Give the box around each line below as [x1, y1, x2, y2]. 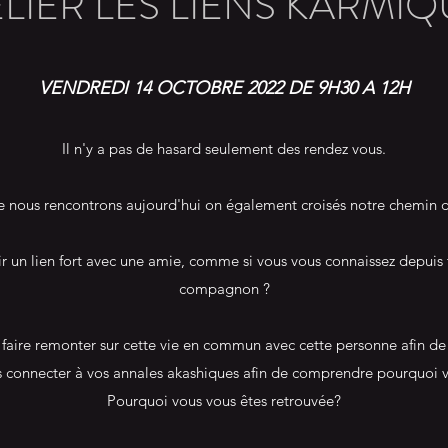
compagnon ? [178, 279, 270, 299]
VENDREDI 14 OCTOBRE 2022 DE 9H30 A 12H [38, 77, 410, 100]
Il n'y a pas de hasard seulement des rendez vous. [62, 139, 386, 159]
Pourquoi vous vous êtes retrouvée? [107, 391, 341, 411]
